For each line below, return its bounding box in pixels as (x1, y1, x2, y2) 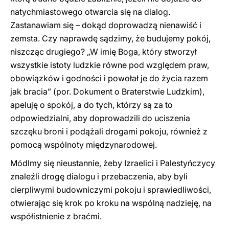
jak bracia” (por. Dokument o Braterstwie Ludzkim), (10, 86, 204, 97)
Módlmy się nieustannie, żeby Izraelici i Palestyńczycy (10, 158, 215, 168)
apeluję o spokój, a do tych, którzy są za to (10, 100, 173, 110)
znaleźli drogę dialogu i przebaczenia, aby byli (10, 171, 188, 181)
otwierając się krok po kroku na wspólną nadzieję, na (10, 198, 212, 208)
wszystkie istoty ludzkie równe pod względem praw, (10, 60, 209, 70)
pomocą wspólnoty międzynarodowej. (10, 140, 175, 150)
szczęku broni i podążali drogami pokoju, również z (10, 126, 208, 136)
